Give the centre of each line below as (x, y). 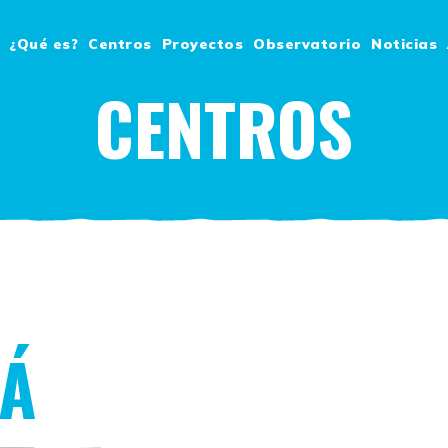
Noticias (404, 43)
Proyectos (202, 43)
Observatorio (307, 43)
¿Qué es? (43, 43)
